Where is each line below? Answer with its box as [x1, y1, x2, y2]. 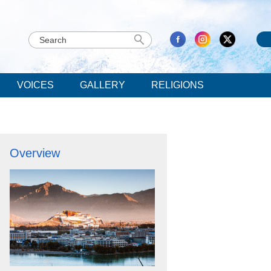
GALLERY [80, 80, 125, 90]
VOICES [17, 80, 54, 90]
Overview [10, 146, 60, 160]
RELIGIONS [151, 80, 204, 90]
